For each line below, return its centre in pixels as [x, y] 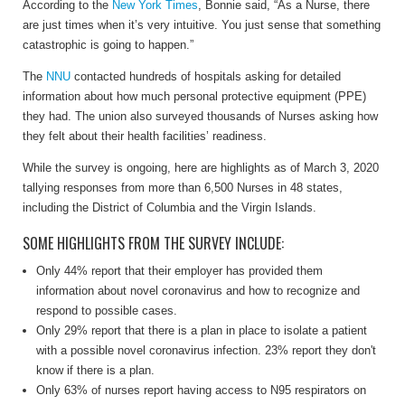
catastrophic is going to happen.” [108, 44]
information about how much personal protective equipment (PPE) [194, 96]
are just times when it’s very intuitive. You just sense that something [202, 24]
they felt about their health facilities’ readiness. [145, 136]
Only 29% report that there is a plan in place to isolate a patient [202, 330]
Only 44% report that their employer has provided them [179, 270]
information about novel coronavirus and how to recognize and [198, 290]
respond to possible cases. [107, 310]
